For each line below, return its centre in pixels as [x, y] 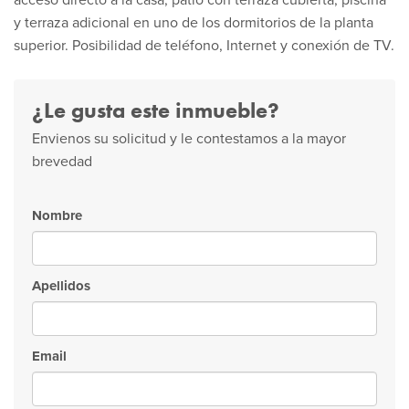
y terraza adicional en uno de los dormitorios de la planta [194, 23]
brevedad [62, 162]
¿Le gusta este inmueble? [156, 110]
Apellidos [61, 286]
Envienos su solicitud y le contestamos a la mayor [189, 139]
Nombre [57, 215]
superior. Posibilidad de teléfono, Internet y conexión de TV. [204, 46]
